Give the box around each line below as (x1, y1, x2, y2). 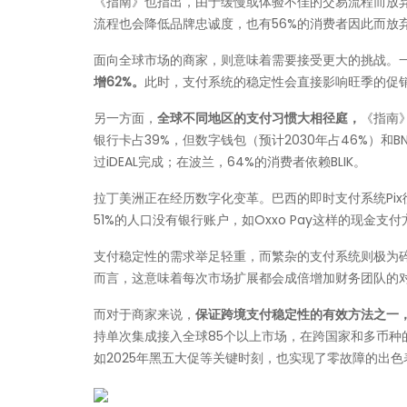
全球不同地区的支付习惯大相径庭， (157, 109, 361, 127)
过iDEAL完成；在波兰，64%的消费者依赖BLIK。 (94, 153, 366, 171)
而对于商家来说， (94, 305, 195, 323)
